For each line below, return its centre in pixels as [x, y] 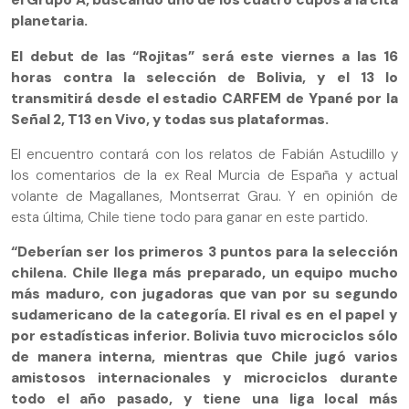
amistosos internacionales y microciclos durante [204, 378]
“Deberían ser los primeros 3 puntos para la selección [204, 252]
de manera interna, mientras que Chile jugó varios [204, 357]
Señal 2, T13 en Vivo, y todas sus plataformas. [170, 119]
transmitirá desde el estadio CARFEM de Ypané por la [204, 98]
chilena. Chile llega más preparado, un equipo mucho [204, 273]
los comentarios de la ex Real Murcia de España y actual [204, 175]
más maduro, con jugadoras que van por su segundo [204, 294]
